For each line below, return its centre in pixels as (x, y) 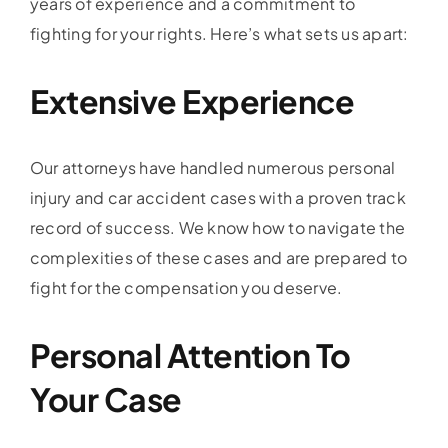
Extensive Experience (192, 100)
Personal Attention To (190, 354)
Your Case (105, 398)
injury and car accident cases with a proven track (217, 197)
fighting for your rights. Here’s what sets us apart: (219, 33)
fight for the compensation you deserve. (186, 287)
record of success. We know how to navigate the (217, 227)
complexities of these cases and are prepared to (218, 257)
